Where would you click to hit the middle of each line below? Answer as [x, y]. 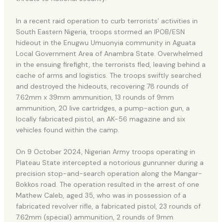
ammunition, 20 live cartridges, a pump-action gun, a [103, 108]
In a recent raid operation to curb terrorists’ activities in [107, 21]
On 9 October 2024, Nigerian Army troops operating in [105, 152]
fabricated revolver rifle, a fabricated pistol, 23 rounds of [108, 206]
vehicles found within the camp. [67, 130]
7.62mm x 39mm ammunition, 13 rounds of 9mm [95, 97]
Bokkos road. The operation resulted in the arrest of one [107, 185]
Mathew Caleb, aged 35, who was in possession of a [101, 195]
